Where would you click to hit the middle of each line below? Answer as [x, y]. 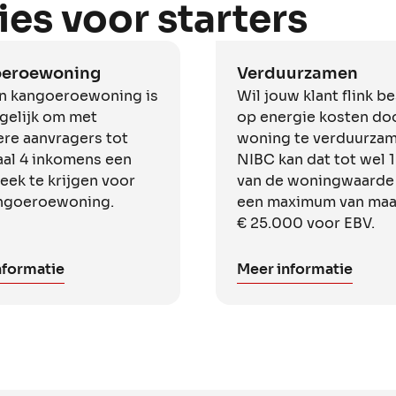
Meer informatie [295, 269]
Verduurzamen [297, 73]
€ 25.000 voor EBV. [306, 223]
